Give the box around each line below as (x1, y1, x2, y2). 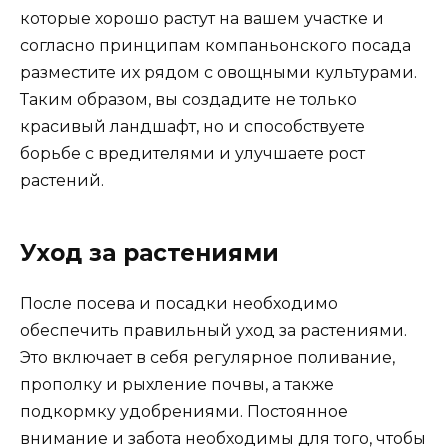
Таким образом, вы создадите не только (20, 90, 357, 110)
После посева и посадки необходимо (20, 294, 338, 314)
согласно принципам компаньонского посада (20, 36, 411, 56)
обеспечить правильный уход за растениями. (20, 321, 407, 341)
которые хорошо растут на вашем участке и (20, 9, 384, 29)
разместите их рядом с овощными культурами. (20, 63, 417, 83)
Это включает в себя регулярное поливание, (20, 348, 395, 368)
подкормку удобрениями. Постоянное (20, 402, 348, 422)
